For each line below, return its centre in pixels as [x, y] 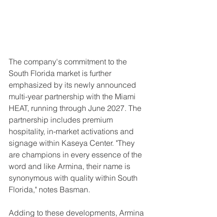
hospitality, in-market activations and [72, 131]
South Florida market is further [61, 73]
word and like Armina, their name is [70, 166]
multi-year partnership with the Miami [73, 96]
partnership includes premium [62, 120]
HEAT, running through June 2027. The [76, 108]
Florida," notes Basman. [49, 189]
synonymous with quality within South [74, 178]
